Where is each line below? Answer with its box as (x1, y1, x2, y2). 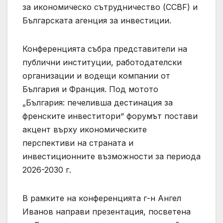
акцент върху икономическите (22, 124, 147, 135)
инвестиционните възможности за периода (22, 151, 201, 162)
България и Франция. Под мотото (22, 84, 158, 95)
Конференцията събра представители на (22, 44, 187, 54)
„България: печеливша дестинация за (22, 98, 173, 108)
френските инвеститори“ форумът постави (22, 111, 198, 121)
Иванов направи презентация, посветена (22, 207, 191, 217)
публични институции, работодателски (22, 57, 182, 68)
